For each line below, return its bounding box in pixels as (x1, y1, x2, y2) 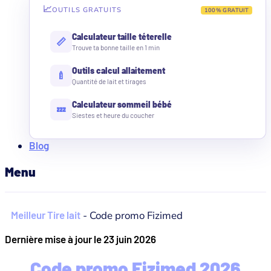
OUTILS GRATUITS (52, 5, 122, 15)
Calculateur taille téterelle (72, 31, 172, 42)
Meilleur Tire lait (11, 208, 80, 221)
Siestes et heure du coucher (72, 110, 154, 119)
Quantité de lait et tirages (72, 76, 146, 85)
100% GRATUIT (204, 6, 249, 14)
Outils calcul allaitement (72, 65, 165, 76)
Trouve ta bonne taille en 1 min (72, 42, 160, 51)
